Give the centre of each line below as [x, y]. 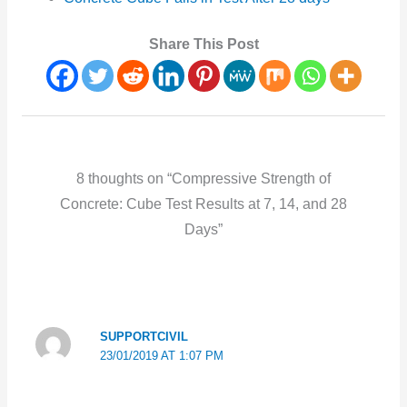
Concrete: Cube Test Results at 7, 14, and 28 [203, 203]
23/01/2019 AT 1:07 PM [161, 355]
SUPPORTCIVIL [144, 336]
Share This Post [203, 45]
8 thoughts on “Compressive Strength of [203, 178]
